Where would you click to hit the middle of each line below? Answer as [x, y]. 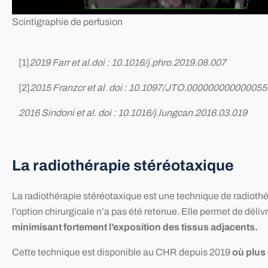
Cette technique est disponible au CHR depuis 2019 [122, 252]
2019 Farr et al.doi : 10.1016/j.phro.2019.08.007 [127, 63]
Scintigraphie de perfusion [67, 22]
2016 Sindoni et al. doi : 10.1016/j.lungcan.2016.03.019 [133, 113]
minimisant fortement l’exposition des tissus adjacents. [135, 227]
